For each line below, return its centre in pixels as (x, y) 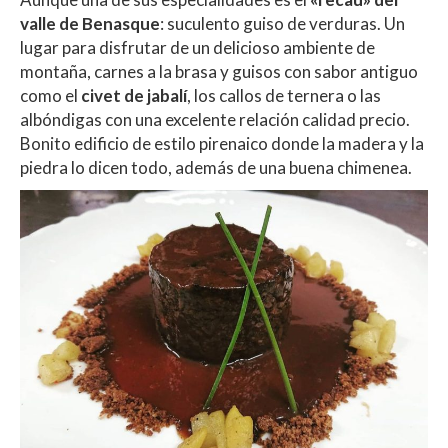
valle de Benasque (90, 24)
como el (50, 96)
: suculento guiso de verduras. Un (282, 24)
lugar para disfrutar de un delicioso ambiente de (197, 48)
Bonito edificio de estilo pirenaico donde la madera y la (222, 144)
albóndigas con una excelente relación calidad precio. (215, 120)
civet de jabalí (134, 96)
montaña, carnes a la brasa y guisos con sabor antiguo (219, 72)
